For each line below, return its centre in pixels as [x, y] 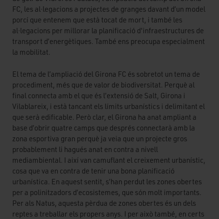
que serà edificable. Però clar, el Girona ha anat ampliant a [104, 117]
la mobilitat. [31, 52]
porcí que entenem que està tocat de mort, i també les [97, 20]
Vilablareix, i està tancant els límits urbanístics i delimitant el [109, 106]
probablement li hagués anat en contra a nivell [85, 149]
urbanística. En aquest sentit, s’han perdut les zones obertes [107, 181]
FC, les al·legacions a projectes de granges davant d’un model [109, 9]
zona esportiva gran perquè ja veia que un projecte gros [100, 138]
